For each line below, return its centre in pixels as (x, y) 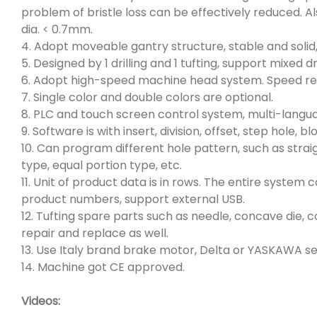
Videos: (41, 301)
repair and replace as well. (95, 233)
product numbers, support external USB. (134, 199)
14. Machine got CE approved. (103, 267)
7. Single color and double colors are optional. (147, 97)
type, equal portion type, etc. (102, 165)
